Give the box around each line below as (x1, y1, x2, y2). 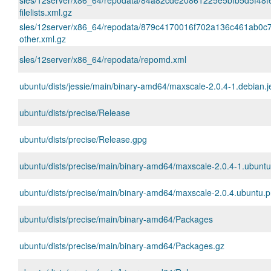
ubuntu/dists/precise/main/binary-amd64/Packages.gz (19, 240, 224, 252)
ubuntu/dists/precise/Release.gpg (19, 133, 147, 145)
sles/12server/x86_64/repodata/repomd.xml (19, 53, 186, 65)
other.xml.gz (19, 33, 66, 45)
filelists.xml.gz (19, 6, 72, 18)
